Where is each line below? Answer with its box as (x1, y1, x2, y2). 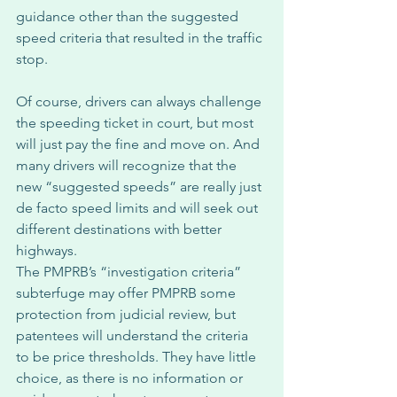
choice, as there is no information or (16, 370, 246, 386)
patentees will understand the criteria (16, 327, 252, 344)
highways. (16, 242, 81, 259)
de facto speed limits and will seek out (16, 199, 261, 216)
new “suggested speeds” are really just (16, 178, 265, 195)
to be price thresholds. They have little (16, 348, 260, 365)
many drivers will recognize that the (16, 157, 240, 174)
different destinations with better (16, 221, 225, 237)
